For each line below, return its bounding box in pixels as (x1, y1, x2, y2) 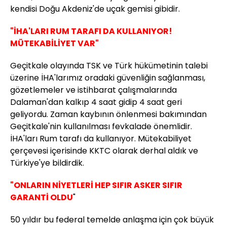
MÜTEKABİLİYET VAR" (10, 37, 99, 50)
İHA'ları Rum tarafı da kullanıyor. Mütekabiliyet (10, 133, 192, 145)
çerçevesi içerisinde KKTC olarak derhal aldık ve (10, 145, 198, 157)
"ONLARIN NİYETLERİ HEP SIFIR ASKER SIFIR (10, 179, 182, 192)
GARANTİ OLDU (10, 192, 73, 204)
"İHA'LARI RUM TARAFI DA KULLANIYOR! (10, 25, 172, 37)
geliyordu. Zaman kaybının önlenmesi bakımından (10, 108, 207, 121)
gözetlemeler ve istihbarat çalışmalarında (10, 84, 177, 96)
